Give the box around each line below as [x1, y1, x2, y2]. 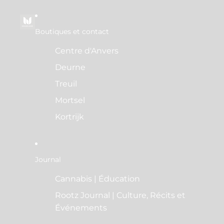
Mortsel [55, 95, 85, 105]
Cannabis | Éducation [55, 174, 140, 183]
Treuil [55, 79, 77, 88]
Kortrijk [55, 112, 84, 121]
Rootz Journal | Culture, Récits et [55, 190, 185, 200]
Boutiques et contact [35, 26, 109, 36]
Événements [55, 203, 107, 212]
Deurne [55, 62, 85, 72]
